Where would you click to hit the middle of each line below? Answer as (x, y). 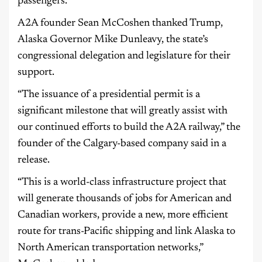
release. (34, 161)
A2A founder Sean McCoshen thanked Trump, (120, 24)
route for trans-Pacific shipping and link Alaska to (126, 232)
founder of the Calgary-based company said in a (122, 144)
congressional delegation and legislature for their (124, 56)
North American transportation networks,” (110, 248)
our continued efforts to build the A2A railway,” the (129, 128)
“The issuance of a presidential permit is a (109, 95)
